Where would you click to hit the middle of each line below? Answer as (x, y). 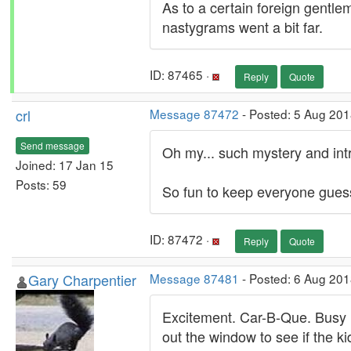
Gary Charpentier (82, 280)
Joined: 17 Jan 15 (65, 164)
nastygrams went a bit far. (242, 27)
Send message (52, 145)
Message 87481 (194, 278)
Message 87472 (194, 114)
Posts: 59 (41, 184)
